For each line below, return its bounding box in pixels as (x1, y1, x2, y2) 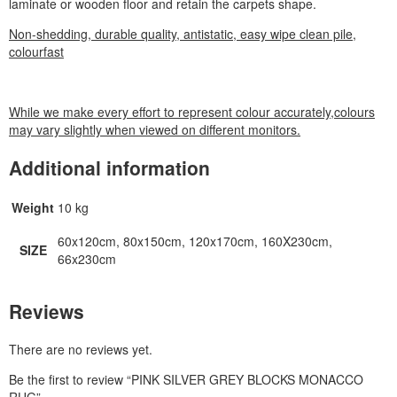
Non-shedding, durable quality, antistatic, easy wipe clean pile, (9, 25, 356, 43)
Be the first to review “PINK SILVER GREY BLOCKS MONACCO (9, 370, 363, 388)
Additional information (9, 153, 210, 181)
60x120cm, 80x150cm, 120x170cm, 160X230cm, (58, 232, 332, 251)
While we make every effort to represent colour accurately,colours (9, 103, 375, 121)
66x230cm (58, 250, 116, 269)
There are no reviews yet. (9, 339, 152, 358)
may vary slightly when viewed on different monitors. (9, 121, 300, 139)
